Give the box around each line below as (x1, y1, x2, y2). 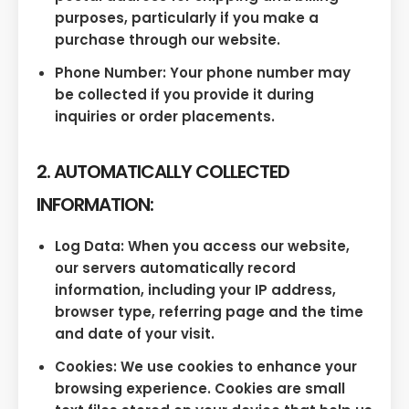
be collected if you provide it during (55, 84, 314, 104)
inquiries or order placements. (55, 106, 275, 126)
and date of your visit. (55, 324, 215, 344)
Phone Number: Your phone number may (55, 62, 351, 82)
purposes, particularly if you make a (55, 7, 319, 27)
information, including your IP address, (55, 280, 336, 300)
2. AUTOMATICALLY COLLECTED (37, 158, 289, 184)
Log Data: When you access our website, (55, 236, 350, 257)
